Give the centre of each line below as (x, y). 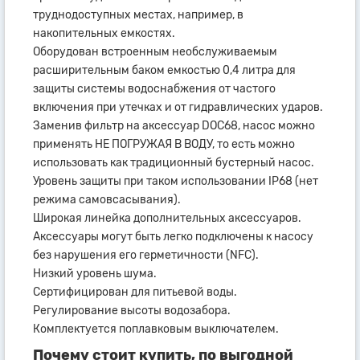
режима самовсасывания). (107, 199)
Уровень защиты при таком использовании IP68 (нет (176, 181)
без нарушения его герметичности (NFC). (146, 255)
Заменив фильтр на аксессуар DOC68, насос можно (174, 125)
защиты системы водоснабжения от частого (154, 88)
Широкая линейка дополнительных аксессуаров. (167, 218)
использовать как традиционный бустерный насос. (174, 162)
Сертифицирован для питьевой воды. (135, 292)
